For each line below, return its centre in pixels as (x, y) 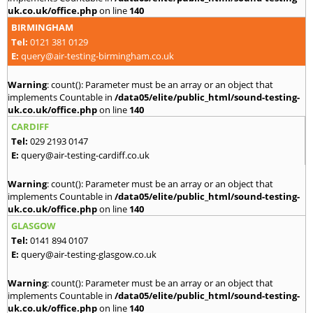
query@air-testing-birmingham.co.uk (97, 56)
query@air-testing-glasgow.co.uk (89, 255)
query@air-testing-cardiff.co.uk (85, 155)
